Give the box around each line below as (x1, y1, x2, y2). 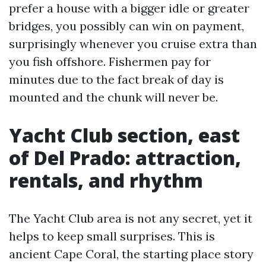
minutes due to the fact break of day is (9, 72, 224, 87)
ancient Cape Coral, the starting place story (9, 246, 254, 261)
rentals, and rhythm (9, 167, 203, 193)
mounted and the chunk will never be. (9, 90, 218, 104)
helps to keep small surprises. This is (9, 229, 215, 243)
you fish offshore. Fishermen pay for (9, 54, 211, 69)
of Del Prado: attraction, (9, 145, 241, 170)
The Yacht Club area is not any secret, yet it (9, 211, 252, 226)
